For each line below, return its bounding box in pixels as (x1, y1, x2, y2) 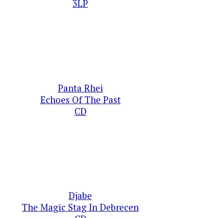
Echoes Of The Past (40, 93, 121, 106)
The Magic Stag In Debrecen (22, 201, 139, 214)
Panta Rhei (57, 82, 103, 94)
